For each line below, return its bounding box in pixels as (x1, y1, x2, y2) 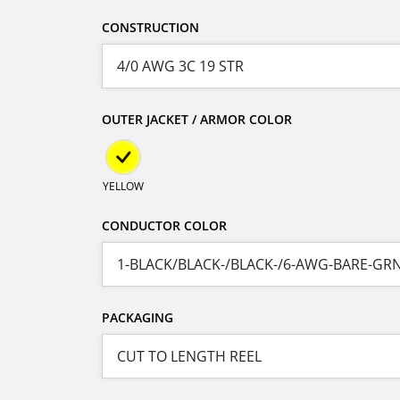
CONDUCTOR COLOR (102, 217, 227, 235)
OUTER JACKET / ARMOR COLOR (102, 111, 292, 129)
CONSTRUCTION (102, 19, 199, 37)
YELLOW (103, 179, 144, 195)
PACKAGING (102, 309, 173, 327)
